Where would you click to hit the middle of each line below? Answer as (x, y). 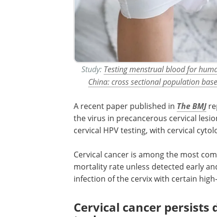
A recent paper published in (125, 106)
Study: (92, 69)
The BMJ (192, 106)
